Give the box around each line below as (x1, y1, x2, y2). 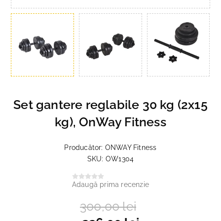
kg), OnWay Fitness (55, 114, 166, 129)
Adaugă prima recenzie (72, 180, 149, 188)
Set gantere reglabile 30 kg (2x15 (13, 97, 208, 112)
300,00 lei (80, 198, 136, 214)
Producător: (64, 143, 103, 151)
